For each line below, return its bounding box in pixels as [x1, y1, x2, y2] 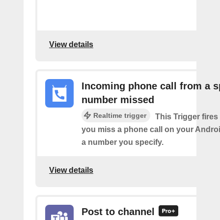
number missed [82, 94, 154, 105]
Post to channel [82, 206, 155, 217]
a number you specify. [82, 137, 164, 146]
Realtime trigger [93, 111, 146, 119]
